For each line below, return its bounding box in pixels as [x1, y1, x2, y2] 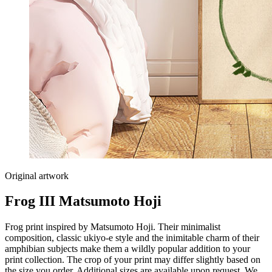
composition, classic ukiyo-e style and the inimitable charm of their [5, 233, 259, 243]
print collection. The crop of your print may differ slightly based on [5, 254, 260, 265]
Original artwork [5, 170, 69, 181]
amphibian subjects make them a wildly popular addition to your [5, 243, 250, 254]
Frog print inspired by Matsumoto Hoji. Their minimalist [5, 222, 220, 233]
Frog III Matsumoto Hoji [5, 193, 161, 209]
